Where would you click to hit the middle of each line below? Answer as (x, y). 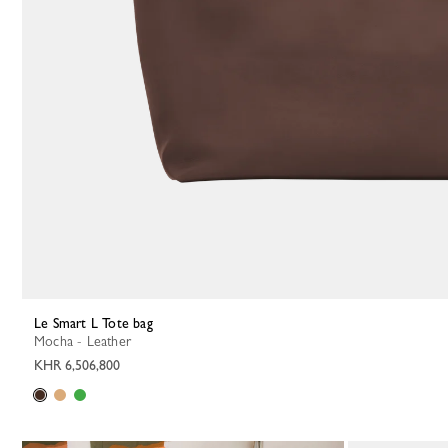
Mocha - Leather (88, 341)
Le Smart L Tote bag (97, 323)
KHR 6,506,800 (77, 365)
